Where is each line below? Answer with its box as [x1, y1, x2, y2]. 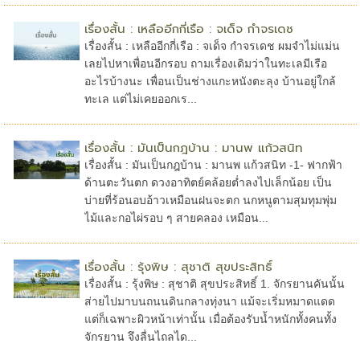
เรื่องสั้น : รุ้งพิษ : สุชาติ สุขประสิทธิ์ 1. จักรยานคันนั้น [84, 276, 345, 290]
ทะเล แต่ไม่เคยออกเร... [84, 92, 197, 105]
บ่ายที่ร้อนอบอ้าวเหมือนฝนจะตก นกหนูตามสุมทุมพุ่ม [84, 193, 337, 207]
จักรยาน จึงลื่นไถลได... [84, 329, 197, 343]
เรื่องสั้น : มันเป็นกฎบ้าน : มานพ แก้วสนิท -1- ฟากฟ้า [84, 157, 342, 171]
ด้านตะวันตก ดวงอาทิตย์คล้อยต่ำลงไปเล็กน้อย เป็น [84, 175, 332, 189]
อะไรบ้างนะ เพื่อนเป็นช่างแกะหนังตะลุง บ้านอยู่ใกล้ [84, 74, 336, 88]
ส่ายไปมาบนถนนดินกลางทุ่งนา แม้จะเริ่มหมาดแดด [84, 294, 335, 308]
